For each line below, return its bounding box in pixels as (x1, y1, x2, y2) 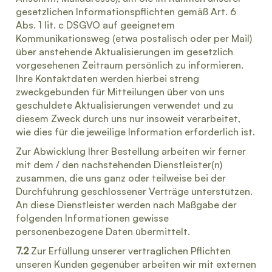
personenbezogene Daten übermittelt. (16, 225, 190, 237)
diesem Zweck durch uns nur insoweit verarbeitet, (16, 112, 240, 124)
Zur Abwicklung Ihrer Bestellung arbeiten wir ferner (16, 145, 246, 157)
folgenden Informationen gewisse (16, 212, 169, 224)
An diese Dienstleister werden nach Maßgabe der (16, 199, 237, 211)
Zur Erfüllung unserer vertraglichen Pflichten (29, 245, 231, 257)
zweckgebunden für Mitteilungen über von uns (16, 86, 225, 98)
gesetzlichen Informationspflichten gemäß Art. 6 (16, 5, 236, 18)
